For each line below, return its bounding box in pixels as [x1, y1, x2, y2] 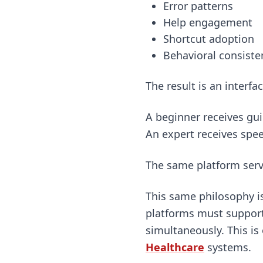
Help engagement [163, 15, 252, 29]
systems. [204, 240, 251, 254]
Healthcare [146, 240, 204, 254]
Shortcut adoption [163, 31, 254, 46]
